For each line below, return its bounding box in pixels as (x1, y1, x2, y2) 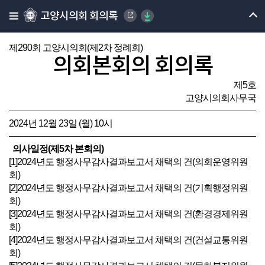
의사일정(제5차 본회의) (9, 144, 104, 154)
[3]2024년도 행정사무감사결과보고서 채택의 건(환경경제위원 (9, 209, 248, 219)
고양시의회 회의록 (40, 10, 118, 22)
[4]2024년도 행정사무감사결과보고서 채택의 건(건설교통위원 (9, 235, 248, 245)
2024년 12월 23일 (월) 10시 (9, 118, 112, 128)
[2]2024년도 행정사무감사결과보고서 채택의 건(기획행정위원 (9, 183, 248, 193)
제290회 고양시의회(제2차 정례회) (9, 43, 143, 53)
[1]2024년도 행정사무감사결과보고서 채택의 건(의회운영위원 (9, 157, 248, 167)
